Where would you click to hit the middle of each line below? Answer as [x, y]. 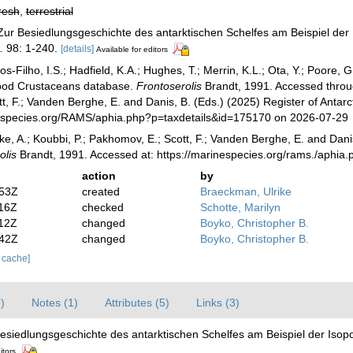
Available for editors [132, 49]
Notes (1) [55, 302]
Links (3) [218, 302]
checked [103, 207]
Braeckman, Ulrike [245, 191]
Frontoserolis [169, 85]
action [99, 175]
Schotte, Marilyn [240, 207]
